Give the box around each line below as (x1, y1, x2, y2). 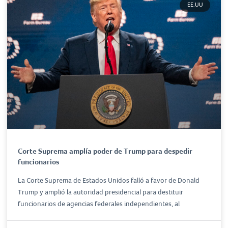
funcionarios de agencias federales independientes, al (18, 199, 180, 208)
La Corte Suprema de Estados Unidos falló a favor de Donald (18, 176, 199, 184)
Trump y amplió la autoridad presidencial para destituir (18, 188, 183, 196)
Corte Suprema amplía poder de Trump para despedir (18, 147, 192, 155)
